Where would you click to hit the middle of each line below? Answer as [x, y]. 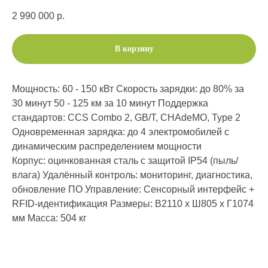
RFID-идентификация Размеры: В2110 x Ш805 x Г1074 [133, 203]
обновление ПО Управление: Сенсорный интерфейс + [133, 189]
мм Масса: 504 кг [49, 218]
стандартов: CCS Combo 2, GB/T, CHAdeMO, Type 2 [126, 117]
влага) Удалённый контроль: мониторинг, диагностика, [132, 175]
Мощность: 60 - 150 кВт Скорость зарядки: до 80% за [128, 89]
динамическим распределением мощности [107, 146]
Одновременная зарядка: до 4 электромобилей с [121, 132]
